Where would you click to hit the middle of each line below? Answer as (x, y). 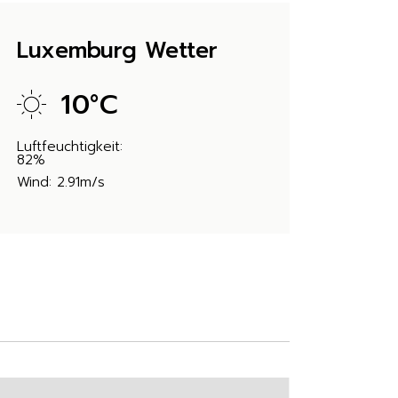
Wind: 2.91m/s (61, 182)
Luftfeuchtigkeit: (70, 147)
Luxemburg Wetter (118, 51)
